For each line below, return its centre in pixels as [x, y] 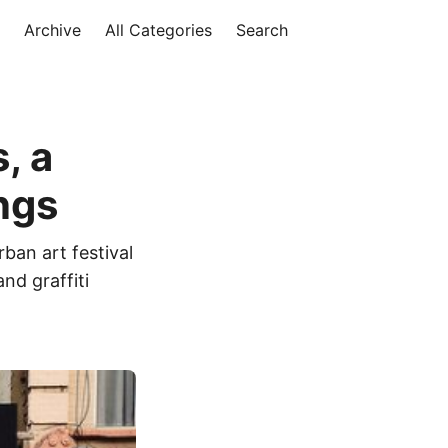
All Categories [158, 30]
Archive [52, 30]
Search [262, 30]
